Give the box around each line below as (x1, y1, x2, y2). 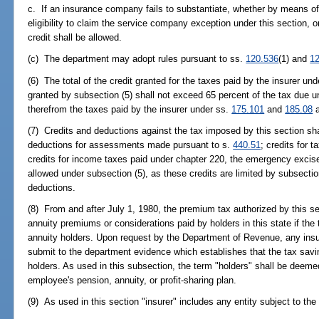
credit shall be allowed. (28, 32, 122, 43)
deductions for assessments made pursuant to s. (28, 139, 234, 150)
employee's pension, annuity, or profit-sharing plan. (28, 275, 237, 286)
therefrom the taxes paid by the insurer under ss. (28, 103, 232, 115)
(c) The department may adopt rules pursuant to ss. (28, 53, 246, 65)
